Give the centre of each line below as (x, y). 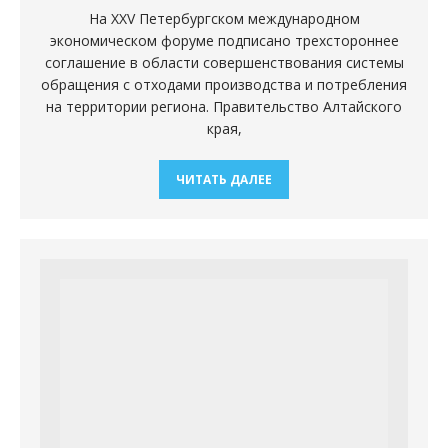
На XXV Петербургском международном (224, 18)
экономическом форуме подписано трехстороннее (224, 40)
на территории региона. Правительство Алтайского (224, 106)
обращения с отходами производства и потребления (224, 84)
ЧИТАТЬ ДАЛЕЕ (224, 179)
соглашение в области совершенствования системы (224, 62)
